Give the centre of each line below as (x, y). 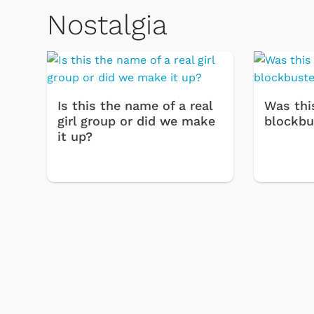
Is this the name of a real (135, 106)
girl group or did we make (136, 121)
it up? (75, 137)
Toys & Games (165, 200)
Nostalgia (107, 25)
